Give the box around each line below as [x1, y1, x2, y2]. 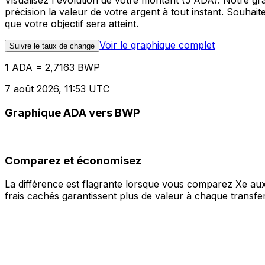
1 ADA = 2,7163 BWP [5, 62, 100, 74]
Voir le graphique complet [99, 39, 215, 51]
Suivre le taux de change [9, 41, 95, 51]
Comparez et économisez [5, 153, 141, 167]
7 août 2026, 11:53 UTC [5, 83, 109, 95]
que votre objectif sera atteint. [5, 18, 138, 30]
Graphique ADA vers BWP [5, 106, 140, 120]
